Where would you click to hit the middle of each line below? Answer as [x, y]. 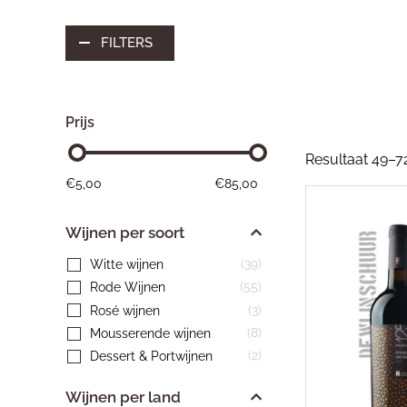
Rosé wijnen [125, 310]
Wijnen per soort [125, 233]
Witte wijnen [127, 264]
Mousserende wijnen [150, 333]
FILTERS [127, 43]
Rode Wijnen [128, 287]
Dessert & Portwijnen [151, 356]
